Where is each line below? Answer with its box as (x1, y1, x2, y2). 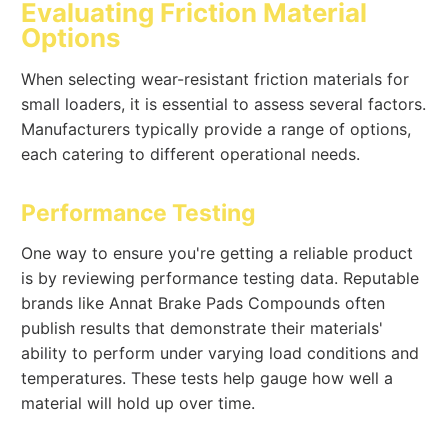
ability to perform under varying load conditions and (21, 342, 420, 363)
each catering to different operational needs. (21, 143, 361, 164)
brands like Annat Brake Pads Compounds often (21, 292, 386, 313)
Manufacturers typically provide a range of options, (21, 118, 412, 139)
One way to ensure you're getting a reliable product (21, 242, 414, 263)
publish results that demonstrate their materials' (21, 317, 384, 338)
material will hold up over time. (21, 392, 256, 413)
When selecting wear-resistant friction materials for (21, 68, 410, 89)
